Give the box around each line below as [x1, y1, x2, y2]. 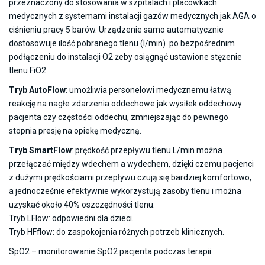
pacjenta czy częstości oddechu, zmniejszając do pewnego [9, 112, 228, 122]
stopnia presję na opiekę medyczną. [9, 125, 141, 135]
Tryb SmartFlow [9, 145, 72, 155]
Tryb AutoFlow [9, 85, 66, 95]
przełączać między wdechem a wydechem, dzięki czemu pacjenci [9, 159, 254, 169]
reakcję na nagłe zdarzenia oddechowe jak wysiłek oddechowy [9, 98, 242, 108]
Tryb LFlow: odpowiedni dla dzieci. [9, 213, 134, 223]
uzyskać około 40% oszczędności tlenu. [9, 199, 155, 209]
